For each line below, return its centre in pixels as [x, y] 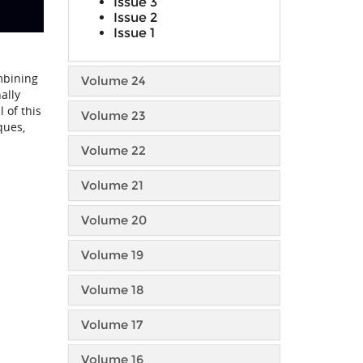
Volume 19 [112, 255]
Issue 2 [135, 17]
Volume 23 [113, 115]
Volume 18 [112, 290]
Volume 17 [111, 325]
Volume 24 [113, 81]
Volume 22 [113, 150]
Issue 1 [134, 33]
